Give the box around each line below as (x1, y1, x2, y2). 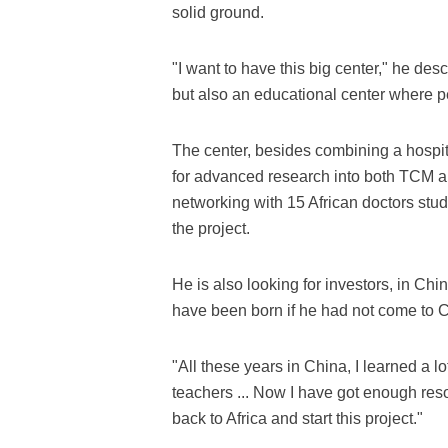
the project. (172, 220, 250, 237)
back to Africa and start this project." (172, 410, 423, 427)
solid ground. (172, 4, 264, 21)
